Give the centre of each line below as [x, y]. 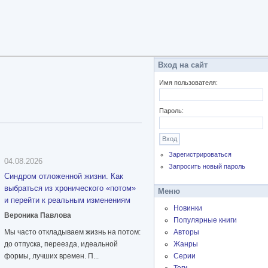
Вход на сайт [183, 65]
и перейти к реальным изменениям [67, 200]
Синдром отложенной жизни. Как [64, 176]
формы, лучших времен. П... [51, 256]
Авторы [186, 232]
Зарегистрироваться [200, 155]
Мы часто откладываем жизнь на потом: [72, 232]
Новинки [188, 208]
